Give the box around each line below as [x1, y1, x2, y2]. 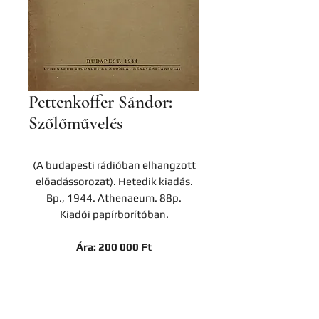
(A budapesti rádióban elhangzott [32, 159, 196, 171]
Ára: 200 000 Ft [76, 241, 152, 253]
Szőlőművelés [28, 113, 122, 134]
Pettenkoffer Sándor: [28, 91, 172, 113]
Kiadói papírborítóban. [59, 208, 169, 220]
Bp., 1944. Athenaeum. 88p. [46, 192, 182, 204]
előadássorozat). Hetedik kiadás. [35, 175, 193, 187]
